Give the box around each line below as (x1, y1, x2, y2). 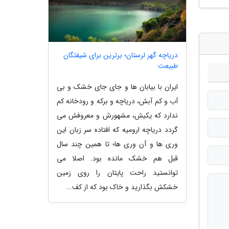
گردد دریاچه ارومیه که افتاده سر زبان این (57, 124, 178, 135)
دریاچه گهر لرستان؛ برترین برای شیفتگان (63, 49, 178, 61)
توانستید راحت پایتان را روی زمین (57, 167, 178, 178)
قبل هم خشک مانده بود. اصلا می (57, 152, 178, 164)
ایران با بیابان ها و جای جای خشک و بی (57, 81, 178, 93)
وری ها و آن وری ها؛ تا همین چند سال (57, 138, 178, 150)
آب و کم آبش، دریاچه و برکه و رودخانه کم (57, 95, 178, 107)
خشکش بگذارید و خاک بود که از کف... (66, 181, 178, 193)
